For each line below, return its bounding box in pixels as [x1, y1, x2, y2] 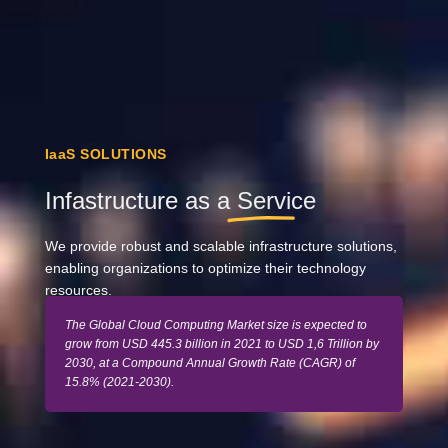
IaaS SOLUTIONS [44, 146, 167, 163]
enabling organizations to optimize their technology [44, 259, 366, 276]
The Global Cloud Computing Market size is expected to [64, 318, 367, 333]
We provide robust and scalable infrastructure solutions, [44, 237, 397, 254]
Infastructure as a [44, 186, 230, 214]
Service [236, 186, 316, 214]
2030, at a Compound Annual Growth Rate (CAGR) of [64, 356, 355, 371]
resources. [44, 281, 112, 298]
